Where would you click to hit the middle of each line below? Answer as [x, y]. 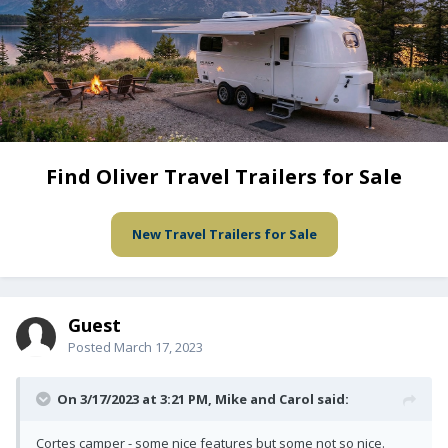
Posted [91, 347]
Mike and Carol [264, 399]
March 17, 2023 [158, 347]
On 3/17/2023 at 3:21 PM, [136, 399]
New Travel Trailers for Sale [224, 234]
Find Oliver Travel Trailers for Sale [224, 177]
